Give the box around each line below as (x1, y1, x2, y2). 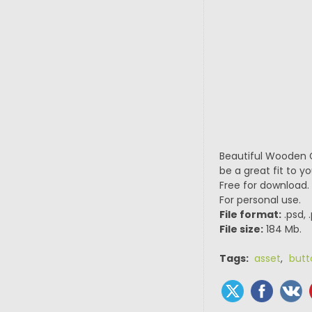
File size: (219, 222, 263, 236)
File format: (219, 208, 281, 221)
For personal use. (219, 193, 301, 207)
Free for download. (219, 178, 309, 192)
